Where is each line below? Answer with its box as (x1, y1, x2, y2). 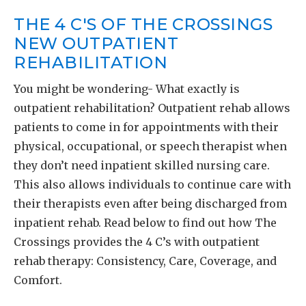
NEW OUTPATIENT (14, 33, 178, 54)
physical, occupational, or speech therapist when (14, 139, 287, 154)
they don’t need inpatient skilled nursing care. (14, 158, 270, 173)
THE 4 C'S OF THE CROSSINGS (14, 14, 273, 35)
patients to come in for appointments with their (14, 120, 279, 135)
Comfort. (14, 273, 62, 288)
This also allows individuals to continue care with (14, 178, 291, 192)
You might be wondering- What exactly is (14, 82, 240, 96)
